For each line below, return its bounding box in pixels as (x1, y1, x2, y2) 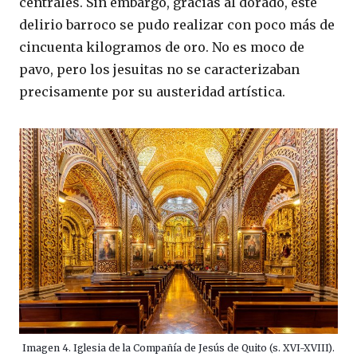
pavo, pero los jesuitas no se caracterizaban (19, 61, 300, 78)
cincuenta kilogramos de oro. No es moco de (19, 39, 304, 56)
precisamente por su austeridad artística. (19, 84, 285, 100)
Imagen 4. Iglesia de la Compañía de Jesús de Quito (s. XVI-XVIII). (22, 341, 335, 354)
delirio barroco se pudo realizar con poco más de (19, 17, 335, 33)
